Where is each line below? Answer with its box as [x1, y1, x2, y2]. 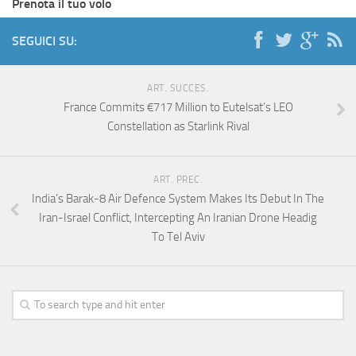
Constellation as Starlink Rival [106, 119, 250, 134]
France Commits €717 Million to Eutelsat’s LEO [63, 100, 293, 115]
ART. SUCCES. [147, 83, 209, 95]
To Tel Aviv [151, 230, 205, 245]
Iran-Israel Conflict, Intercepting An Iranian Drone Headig [39, 211, 317, 226]
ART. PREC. [153, 174, 203, 186]
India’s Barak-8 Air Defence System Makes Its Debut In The [32, 192, 324, 207]
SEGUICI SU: [12, 33, 77, 49]
